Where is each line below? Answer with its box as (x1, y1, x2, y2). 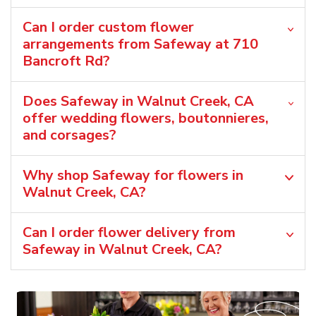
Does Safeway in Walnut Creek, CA (23, 91, 254, 111)
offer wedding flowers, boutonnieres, (23, 108, 269, 128)
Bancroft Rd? (23, 51, 110, 71)
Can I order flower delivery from (23, 222, 236, 242)
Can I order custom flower (23, 17, 194, 37)
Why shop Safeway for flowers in (23, 165, 243, 185)
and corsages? (23, 125, 116, 145)
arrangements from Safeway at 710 (23, 34, 258, 54)
